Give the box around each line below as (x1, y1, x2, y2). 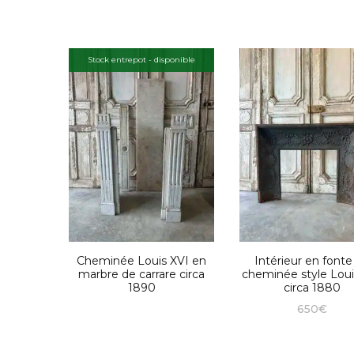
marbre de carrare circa (78, 267, 205, 282)
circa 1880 (283, 281, 341, 296)
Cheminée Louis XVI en (77, 254, 207, 269)
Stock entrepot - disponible (88, 54, 196, 65)
